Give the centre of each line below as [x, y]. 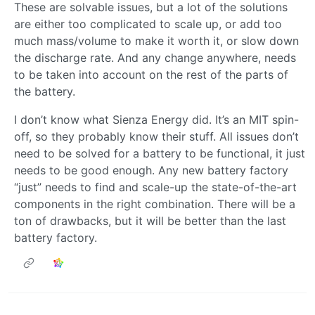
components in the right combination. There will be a [155, 204]
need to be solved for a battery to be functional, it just [160, 154]
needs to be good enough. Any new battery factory [151, 171]
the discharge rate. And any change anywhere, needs [155, 58]
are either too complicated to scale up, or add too [148, 24]
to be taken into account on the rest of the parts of [151, 75]
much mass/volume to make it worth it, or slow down [156, 41]
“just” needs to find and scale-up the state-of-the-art [155, 187]
